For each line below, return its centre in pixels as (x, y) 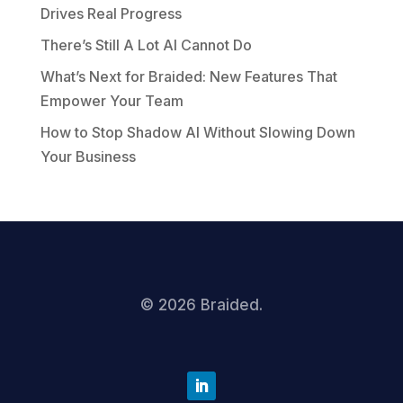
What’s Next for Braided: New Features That (188, 77)
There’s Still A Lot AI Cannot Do (146, 45)
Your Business (88, 157)
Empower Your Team (112, 101)
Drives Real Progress (111, 14)
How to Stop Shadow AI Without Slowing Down (197, 133)
